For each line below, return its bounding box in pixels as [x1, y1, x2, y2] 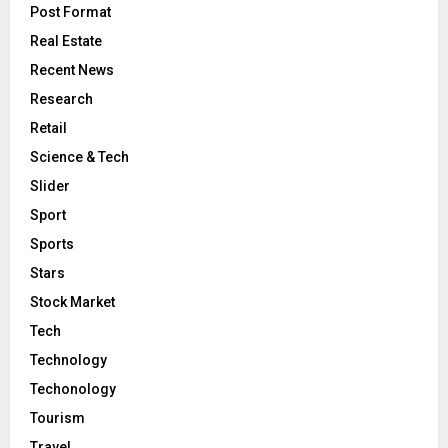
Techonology [30, 380, 116, 397]
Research [30, 90, 93, 107]
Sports [30, 235, 74, 252]
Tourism [30, 409, 85, 426]
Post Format [30, 3, 111, 20]
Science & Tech [30, 148, 129, 165]
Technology [30, 351, 107, 368]
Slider [30, 177, 70, 194]
